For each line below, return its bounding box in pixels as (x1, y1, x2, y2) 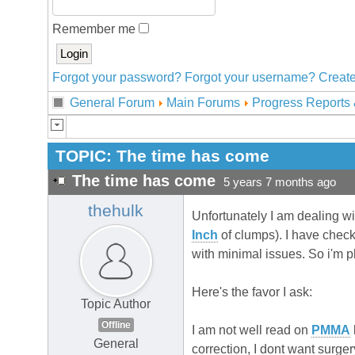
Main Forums (166, 96, 240, 109)
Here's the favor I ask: (192, 285, 312, 300)
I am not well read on (192, 323, 311, 338)
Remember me (52, 22, 139, 36)
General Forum (70, 96, 155, 109)
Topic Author (81, 297, 151, 311)
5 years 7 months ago (223, 176, 336, 189)
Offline (101, 319, 131, 331)
